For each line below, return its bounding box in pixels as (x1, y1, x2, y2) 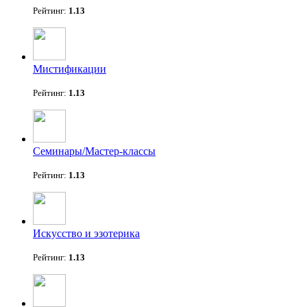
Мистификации (33, 62, 106, 75)
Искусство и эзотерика (33, 227, 140, 239)
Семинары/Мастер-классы (33, 145, 156, 157)
